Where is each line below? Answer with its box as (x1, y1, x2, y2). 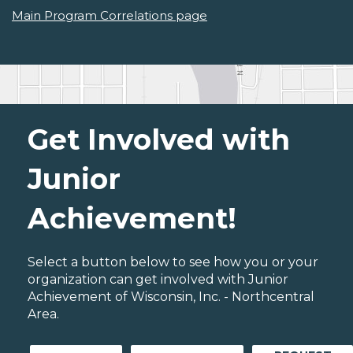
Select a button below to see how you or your (28, 255, 318, 270)
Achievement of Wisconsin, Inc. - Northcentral (28, 289, 314, 305)
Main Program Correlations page (12, 8, 207, 24)
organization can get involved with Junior (28, 272, 288, 288)
